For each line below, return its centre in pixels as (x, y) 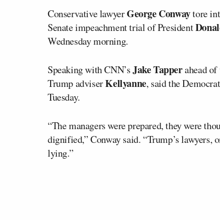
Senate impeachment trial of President (122, 27)
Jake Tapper (158, 69)
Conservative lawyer (87, 13)
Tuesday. (64, 97)
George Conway (159, 13)
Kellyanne (126, 83)
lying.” (61, 153)
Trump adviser (77, 83)
